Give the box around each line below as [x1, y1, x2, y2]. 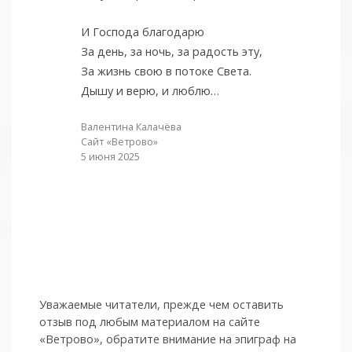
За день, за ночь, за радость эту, [80, 44, 262, 60]
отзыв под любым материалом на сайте [39, 313, 261, 329]
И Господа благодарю [80, 24, 204, 40]
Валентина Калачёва [80, 119, 181, 134]
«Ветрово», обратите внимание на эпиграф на [39, 331, 297, 346]
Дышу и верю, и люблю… [80, 83, 219, 99]
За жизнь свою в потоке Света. [80, 64, 251, 79]
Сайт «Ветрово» [80, 134, 158, 149]
